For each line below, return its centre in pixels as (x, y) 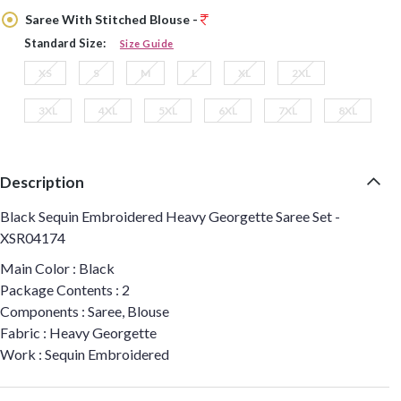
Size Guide (146, 43)
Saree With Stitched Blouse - (111, 20)
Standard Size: (64, 43)
